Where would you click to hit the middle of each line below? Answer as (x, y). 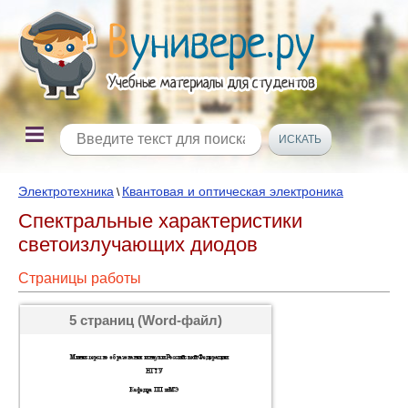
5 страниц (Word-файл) (146, 320)
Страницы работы (80, 278)
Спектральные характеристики (160, 221)
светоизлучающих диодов (138, 245)
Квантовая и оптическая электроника (233, 191)
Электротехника (66, 191)
